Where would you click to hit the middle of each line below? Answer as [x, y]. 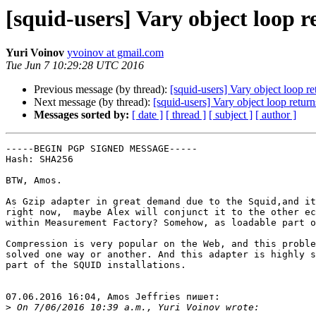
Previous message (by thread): [102, 90]
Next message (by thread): [93, 102]
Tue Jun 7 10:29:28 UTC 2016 [75, 66]
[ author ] [276, 115]
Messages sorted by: [81, 115]
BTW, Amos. [34, 181]
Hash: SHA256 [39, 159]
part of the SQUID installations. [96, 265]
